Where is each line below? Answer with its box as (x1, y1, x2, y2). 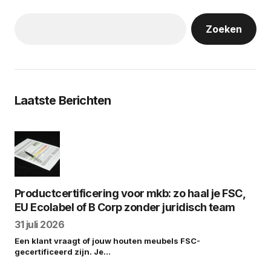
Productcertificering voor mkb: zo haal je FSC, (15, 187, 246, 200)
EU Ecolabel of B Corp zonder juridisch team (15, 201, 235, 214)
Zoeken (206, 23, 242, 36)
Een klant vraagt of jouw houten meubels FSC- (15, 236, 200, 246)
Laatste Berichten (15, 93, 111, 108)
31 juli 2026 (15, 218, 65, 231)
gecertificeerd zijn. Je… (15, 247, 111, 257)
